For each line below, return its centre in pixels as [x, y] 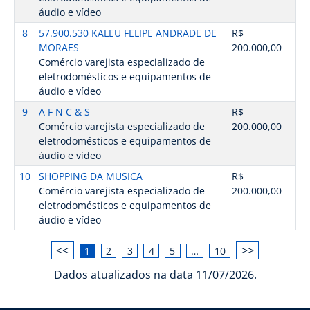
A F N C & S [64, 112]
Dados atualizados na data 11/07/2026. [155, 275]
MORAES [58, 47]
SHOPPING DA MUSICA [90, 176]
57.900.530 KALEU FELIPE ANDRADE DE [127, 33]
